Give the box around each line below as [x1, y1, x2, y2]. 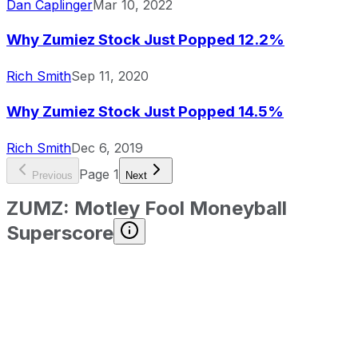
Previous [32, 169, 73, 181]
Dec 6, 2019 [71, 139, 143, 156]
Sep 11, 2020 [71, 68, 149, 85]
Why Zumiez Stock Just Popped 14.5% [6, 101, 284, 121]
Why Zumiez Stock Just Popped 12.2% [6, 30, 284, 50]
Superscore [6, 221, 113, 245]
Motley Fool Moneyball [74, 197, 287, 221]
